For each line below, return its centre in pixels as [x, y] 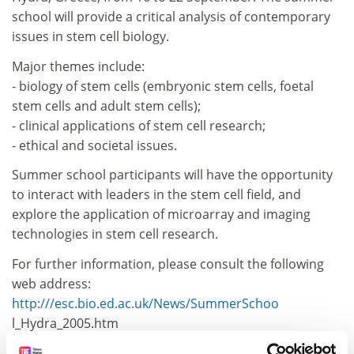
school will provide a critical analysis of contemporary [171, 17]
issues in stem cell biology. [90, 36]
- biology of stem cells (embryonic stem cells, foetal [163, 86]
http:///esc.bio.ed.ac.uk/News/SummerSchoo [145, 303]
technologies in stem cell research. [115, 234]
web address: [51, 283]
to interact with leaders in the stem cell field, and [156, 194]
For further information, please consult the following [168, 264]
